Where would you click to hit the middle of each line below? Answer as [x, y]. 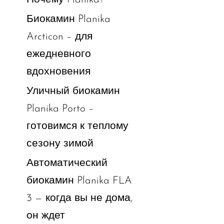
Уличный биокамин [73, 91]
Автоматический [67, 163]
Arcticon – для [59, 36]
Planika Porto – [60, 108]
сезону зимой [60, 143]
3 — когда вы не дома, [79, 198]
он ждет [45, 215]
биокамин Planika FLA [79, 180]
